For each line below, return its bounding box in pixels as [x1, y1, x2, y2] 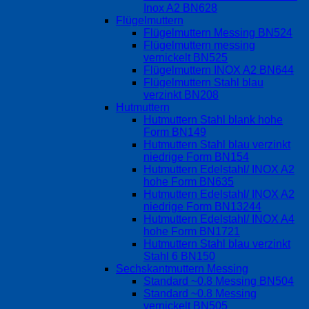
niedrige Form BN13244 [143, 201, 261, 213]
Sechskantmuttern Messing [116, 263, 248, 275]
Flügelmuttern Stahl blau [143, 77, 263, 89]
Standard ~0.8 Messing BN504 [143, 275, 294, 288]
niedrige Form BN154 [143, 151, 249, 163]
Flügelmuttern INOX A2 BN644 [143, 64, 294, 77]
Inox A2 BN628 [143, 2, 217, 14]
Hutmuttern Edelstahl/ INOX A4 [143, 213, 295, 226]
